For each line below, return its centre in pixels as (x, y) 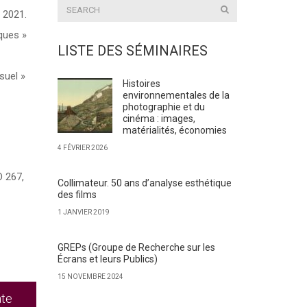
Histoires (141, 84)
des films (77, 195)
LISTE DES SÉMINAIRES (132, 51)
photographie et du (163, 107)
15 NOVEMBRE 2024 (90, 277)
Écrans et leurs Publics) (107, 259)
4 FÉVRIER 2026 (82, 148)
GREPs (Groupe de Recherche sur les (136, 247)
